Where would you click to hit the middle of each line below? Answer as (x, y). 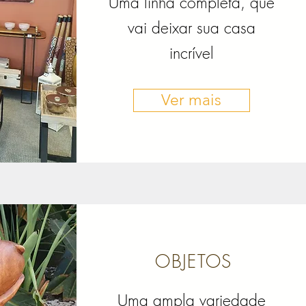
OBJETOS (194, 262)
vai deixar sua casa (192, 28)
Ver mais (191, 100)
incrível (192, 53)
